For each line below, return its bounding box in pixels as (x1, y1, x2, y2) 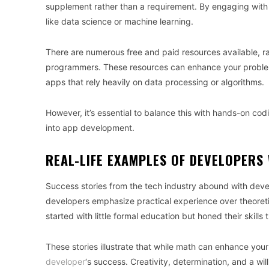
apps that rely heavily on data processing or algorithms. (46, 77, 264, 88)
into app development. (46, 122, 134, 133)
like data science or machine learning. (46, 16, 193, 27)
